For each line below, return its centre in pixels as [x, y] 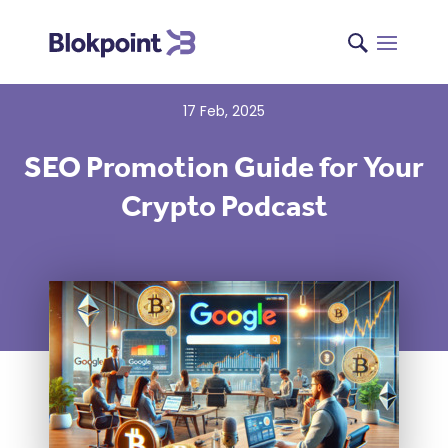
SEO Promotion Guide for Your [224, 167]
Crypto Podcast [224, 206]
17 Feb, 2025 [224, 111]
